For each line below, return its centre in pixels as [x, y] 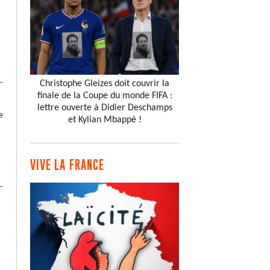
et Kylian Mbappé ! [105, 120]
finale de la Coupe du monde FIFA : [105, 96]
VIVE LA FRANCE [67, 165]
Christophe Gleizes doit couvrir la [105, 84]
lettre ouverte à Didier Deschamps [105, 108]
